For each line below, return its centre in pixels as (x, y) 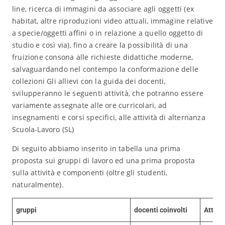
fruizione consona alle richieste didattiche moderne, (102, 57)
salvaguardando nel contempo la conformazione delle (105, 69)
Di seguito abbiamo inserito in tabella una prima (96, 148)
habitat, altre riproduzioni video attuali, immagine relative (112, 21)
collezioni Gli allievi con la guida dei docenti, (89, 81)
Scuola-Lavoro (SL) (43, 129)
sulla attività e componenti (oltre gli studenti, (90, 173)
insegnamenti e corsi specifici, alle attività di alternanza (108, 117)
